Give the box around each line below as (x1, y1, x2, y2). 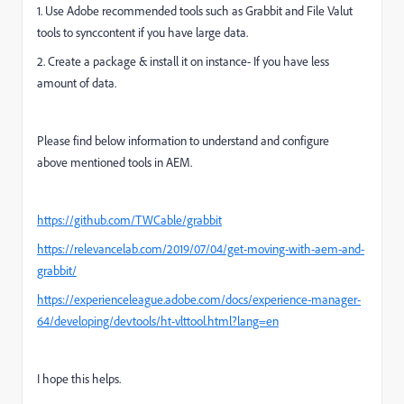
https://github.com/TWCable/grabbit (37, 212, 222, 228)
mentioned (70, 154, 125, 170)
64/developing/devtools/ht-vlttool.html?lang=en (37, 313, 279, 329)
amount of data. (37, 75, 116, 91)
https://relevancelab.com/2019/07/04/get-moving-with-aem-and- (37, 241, 364, 257)
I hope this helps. (37, 371, 121, 387)
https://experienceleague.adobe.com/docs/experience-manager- (37, 291, 361, 308)
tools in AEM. (128, 154, 192, 170)
